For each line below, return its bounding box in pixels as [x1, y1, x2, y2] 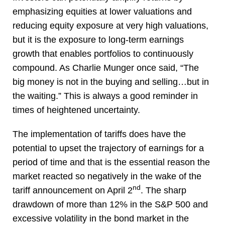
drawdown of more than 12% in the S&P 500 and [13, 199, 208, 210]
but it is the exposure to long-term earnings [13, 35, 184, 45]
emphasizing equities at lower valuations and [13, 7, 192, 17]
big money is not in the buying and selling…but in [13, 77, 209, 87]
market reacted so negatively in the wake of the [13, 171, 201, 182]
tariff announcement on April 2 [13, 185, 133, 196]
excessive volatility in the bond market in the [13, 213, 189, 224]
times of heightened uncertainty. [13, 105, 140, 116]
